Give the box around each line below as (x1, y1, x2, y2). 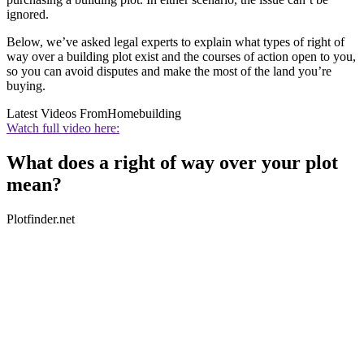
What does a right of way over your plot (6, 151, 338, 173)
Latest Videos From (6, 106, 107, 120)
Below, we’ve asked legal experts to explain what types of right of (6, 34, 344, 49)
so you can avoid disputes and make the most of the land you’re (6, 63, 331, 78)
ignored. (6, 6, 49, 21)
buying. (6, 78, 45, 93)
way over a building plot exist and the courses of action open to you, (6, 49, 356, 63)
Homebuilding (107, 106, 181, 120)
